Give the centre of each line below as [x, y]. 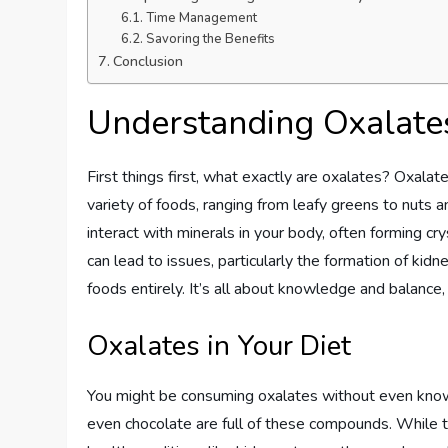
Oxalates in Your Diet [219, 345]
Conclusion [148, 60]
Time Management [201, 17]
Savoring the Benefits [210, 38]
